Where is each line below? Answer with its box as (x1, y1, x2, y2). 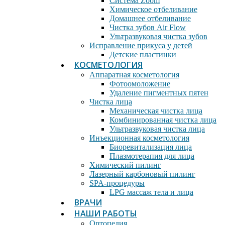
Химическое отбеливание (109, 5, 197, 14)
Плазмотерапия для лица (109, 152, 194, 160)
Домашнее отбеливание (109, 14, 191, 23)
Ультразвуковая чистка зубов (109, 32, 207, 41)
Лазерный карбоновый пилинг (89, 170, 195, 178)
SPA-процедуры (89, 179, 145, 187)
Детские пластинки (109, 50, 176, 59)
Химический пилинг (89, 161, 161, 169)
